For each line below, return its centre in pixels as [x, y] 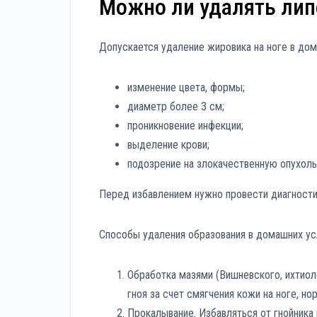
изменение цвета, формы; [186, 88]
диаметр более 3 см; [176, 107]
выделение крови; [168, 145]
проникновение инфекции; [185, 126]
